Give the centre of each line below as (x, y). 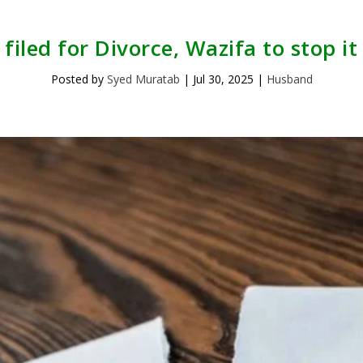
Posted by (79, 79)
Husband (289, 79)
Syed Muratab (143, 79)
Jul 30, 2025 (223, 79)
